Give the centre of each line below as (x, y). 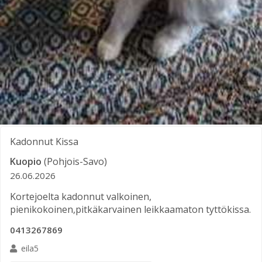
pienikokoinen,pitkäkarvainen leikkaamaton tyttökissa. (130, 210)
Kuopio (26, 161)
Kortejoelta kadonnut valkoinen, (81, 197)
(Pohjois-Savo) (75, 161)
